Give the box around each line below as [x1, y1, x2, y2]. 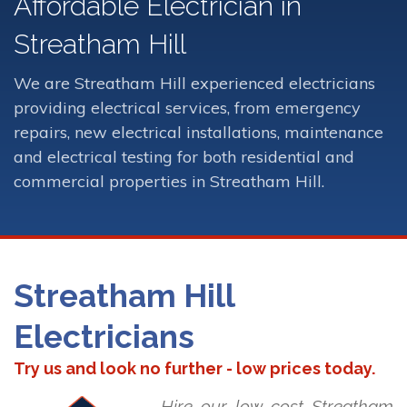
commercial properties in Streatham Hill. [14, 170, 324, 192]
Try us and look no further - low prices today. [14, 359, 375, 379]
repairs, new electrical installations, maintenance [14, 121, 383, 143]
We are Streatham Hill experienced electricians [14, 72, 375, 94]
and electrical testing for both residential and [14, 145, 354, 167]
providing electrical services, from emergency [14, 96, 361, 118]
